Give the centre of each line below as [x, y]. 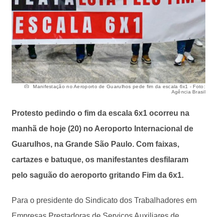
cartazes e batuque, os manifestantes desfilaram [100, 159]
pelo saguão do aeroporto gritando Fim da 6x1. [98, 175]
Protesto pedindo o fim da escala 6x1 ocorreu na [101, 113]
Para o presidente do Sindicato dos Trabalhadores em [104, 200]
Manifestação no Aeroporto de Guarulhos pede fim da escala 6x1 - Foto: [118, 86]
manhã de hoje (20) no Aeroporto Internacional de [102, 128]
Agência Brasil [188, 92]
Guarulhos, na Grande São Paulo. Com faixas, [95, 144]
